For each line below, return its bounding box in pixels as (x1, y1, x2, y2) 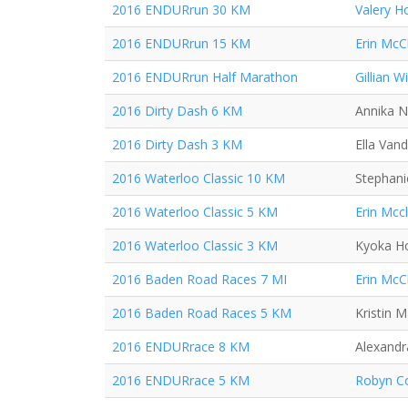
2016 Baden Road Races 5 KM (112, 304, 291, 321)
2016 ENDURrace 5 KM (112, 372, 250, 389)
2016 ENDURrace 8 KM (112, 338, 250, 355)
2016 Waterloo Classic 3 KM (112, 237, 278, 254)
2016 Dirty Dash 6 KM (112, 102, 242, 119)
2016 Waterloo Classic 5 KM (112, 203, 278, 220)
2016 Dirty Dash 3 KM (112, 136, 242, 153)
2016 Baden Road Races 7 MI (112, 270, 287, 288)
